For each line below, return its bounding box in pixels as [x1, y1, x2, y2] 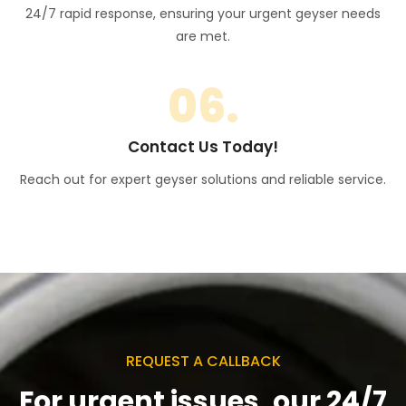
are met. [176, 26, 230, 45]
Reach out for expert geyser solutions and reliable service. [20, 169, 386, 188]
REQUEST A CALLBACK [125, 350, 281, 372]
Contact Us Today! [128, 135, 278, 158]
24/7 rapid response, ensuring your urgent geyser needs [25, 4, 381, 23]
